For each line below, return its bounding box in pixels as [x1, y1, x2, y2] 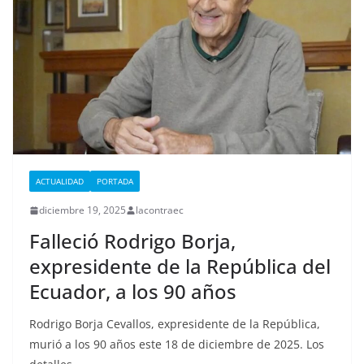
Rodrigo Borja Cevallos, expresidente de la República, [29, 316, 320, 332]
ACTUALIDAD [36, 175, 84, 188]
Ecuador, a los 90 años [29, 278, 236, 305]
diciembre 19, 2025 [39, 203, 126, 218]
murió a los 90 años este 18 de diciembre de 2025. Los [29, 336, 324, 353]
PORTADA [97, 175, 133, 188]
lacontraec [136, 203, 184, 218]
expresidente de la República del [29, 253, 331, 280]
